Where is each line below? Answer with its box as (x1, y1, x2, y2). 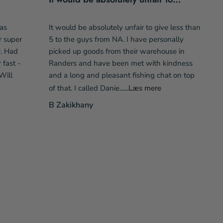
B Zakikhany (48, 99, 93, 111)
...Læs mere (123, 83, 161, 93)
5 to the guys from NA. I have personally (48, 34, 184, 44)
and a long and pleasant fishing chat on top (48, 70, 195, 80)
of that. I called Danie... (48, 83, 124, 93)
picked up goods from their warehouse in (48, 46, 185, 56)
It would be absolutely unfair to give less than (48, 22, 201, 32)
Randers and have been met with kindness (48, 58, 193, 68)
